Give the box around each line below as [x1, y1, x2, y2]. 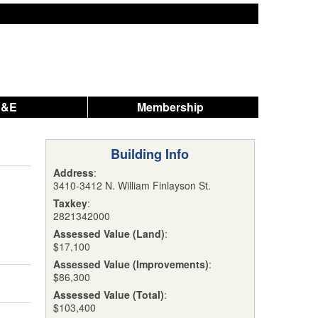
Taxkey [53, 196, 87, 210]
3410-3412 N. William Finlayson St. [53, 178, 211, 192]
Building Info [111, 145, 190, 163]
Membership [137, 99, 204, 115]
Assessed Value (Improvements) [53, 257, 209, 271]
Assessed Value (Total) [53, 287, 164, 302]
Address [53, 165, 94, 180]
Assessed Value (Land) [53, 226, 165, 241]
